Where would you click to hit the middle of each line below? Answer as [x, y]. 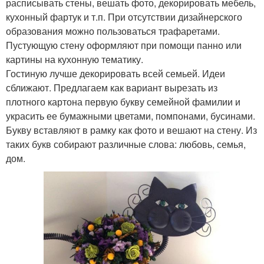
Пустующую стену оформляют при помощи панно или [124, 45]
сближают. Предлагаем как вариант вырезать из [112, 87]
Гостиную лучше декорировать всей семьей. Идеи [115, 73]
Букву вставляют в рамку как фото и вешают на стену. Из [131, 130]
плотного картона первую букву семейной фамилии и [123, 101]
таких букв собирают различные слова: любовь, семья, [126, 144]
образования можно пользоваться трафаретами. [113, 31]
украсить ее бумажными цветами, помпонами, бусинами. [131, 115]
